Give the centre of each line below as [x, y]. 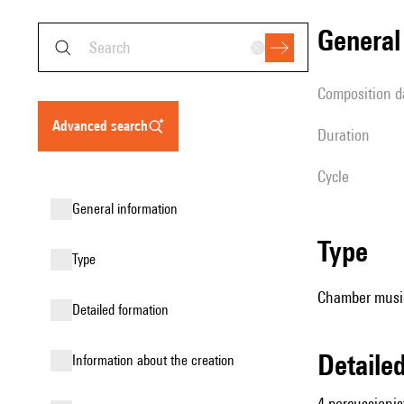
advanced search [104, 126]
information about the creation [155, 360]
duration [348, 135]
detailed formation [124, 310]
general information [129, 209]
